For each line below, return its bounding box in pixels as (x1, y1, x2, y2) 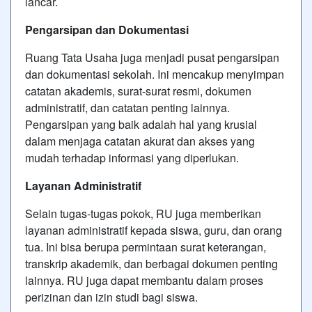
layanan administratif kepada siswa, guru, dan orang (25, 222, 282, 238)
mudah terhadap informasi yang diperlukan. (25, 150, 239, 166)
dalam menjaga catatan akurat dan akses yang (25, 133, 255, 149)
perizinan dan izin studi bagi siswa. (25, 289, 198, 305)
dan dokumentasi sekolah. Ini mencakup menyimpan (25, 66, 284, 82)
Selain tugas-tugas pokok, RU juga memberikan (25, 205, 261, 221)
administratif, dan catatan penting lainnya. (25, 100, 230, 116)
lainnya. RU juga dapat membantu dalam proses (25, 272, 263, 288)
